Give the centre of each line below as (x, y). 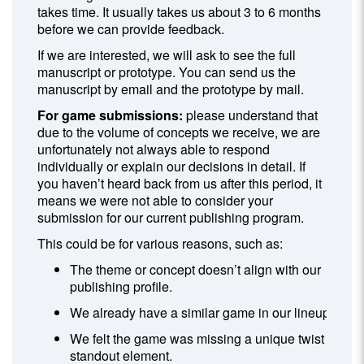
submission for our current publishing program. (171, 217)
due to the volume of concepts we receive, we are (179, 132)
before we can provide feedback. (131, 28)
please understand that (251, 115)
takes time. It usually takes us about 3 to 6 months (180, 11)
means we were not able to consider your (156, 200)
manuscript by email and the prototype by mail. (171, 89)
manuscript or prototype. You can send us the (167, 71)
